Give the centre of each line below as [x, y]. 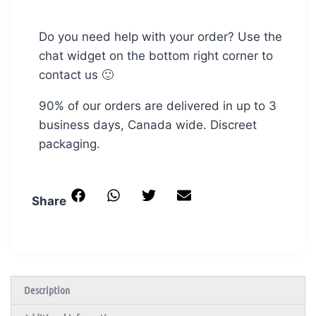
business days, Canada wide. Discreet [148, 124]
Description [47, 290]
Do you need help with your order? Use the [160, 36]
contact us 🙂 [76, 74]
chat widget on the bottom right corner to [156, 55]
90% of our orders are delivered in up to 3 [158, 105]
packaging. [69, 144]
